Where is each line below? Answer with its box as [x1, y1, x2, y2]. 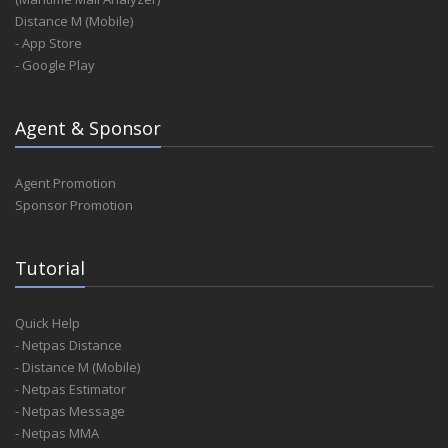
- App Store [15, 34, 82, 52]
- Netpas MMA [15, 424, 99, 442]
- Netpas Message [15, 402, 125, 420]
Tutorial [15, 256, 85, 280]
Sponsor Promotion [15, 196, 133, 214]
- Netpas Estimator [15, 380, 126, 398]
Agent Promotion [15, 174, 116, 192]
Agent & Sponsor [15, 116, 161, 140]
